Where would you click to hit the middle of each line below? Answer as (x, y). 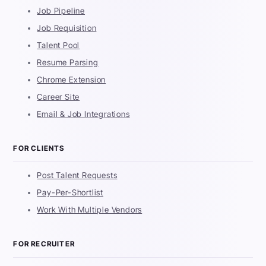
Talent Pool (58, 45)
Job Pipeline (61, 11)
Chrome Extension (72, 80)
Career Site (58, 97)
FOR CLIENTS (39, 148)
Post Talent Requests (77, 175)
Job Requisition (67, 28)
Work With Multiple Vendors (90, 210)
